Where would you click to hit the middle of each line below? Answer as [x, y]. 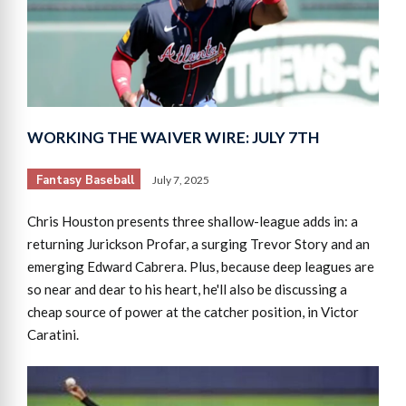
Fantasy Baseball [85, 180]
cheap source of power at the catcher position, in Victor [193, 311]
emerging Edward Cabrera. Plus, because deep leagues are [201, 266]
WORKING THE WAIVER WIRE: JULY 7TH [173, 137]
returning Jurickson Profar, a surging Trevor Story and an [198, 243]
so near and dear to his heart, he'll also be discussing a [187, 289]
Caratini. [53, 334]
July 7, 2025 [181, 179]
